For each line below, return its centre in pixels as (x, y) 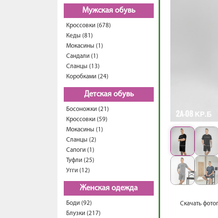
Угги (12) (78, 171)
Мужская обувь (109, 11)
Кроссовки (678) (89, 26)
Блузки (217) (83, 213)
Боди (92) (79, 203)
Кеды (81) (80, 36)
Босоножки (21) (88, 109)
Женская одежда (109, 188)
